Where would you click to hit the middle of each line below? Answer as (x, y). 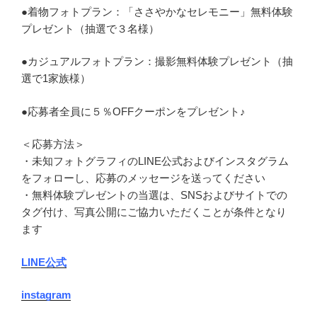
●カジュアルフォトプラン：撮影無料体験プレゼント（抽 (157, 62)
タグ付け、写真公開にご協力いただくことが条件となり (154, 212)
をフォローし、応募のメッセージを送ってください (143, 178)
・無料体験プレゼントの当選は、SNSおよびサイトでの (154, 195)
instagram (46, 295)
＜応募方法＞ (53, 144)
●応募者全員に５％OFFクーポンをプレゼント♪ (133, 111)
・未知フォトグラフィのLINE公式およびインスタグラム (155, 161)
